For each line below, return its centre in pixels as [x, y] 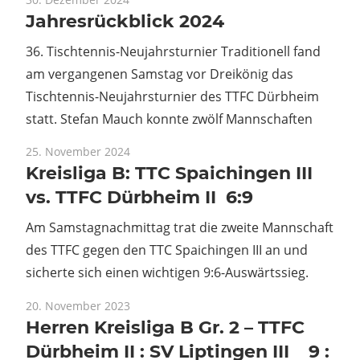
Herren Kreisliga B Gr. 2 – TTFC [165, 327]
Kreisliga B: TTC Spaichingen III [169, 174]
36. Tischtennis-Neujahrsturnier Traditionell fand [173, 51]
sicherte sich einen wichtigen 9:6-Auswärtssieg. [167, 273]
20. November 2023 [78, 305]
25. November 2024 [78, 152]
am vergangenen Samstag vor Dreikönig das [160, 74]
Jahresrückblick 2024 [125, 21]
